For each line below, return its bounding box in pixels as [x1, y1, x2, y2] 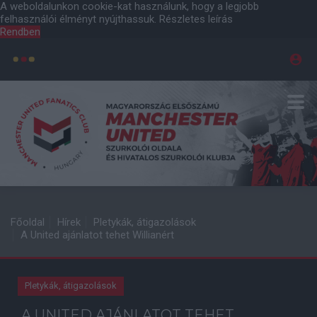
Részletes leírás [159, 13, 233, 25]
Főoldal [11, 216, 45, 229]
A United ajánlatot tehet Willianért [21, 229, 174, 241]
